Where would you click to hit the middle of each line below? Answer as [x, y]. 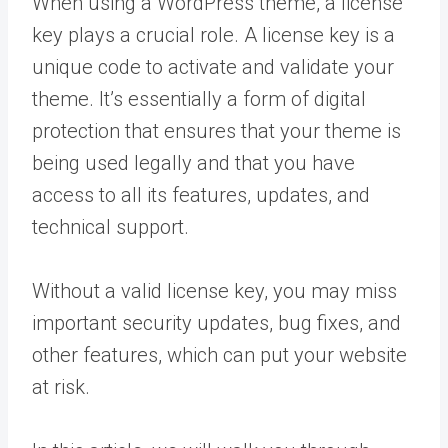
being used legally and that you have [193, 163]
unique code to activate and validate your [213, 67]
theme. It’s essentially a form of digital [199, 99]
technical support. [110, 227]
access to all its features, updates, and [201, 195]
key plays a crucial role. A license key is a [213, 35]
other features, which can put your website [219, 355]
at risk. [61, 387]
